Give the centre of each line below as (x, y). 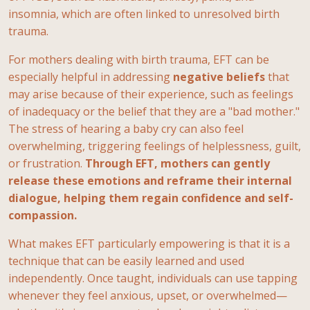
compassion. (43, 215)
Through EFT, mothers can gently (177, 163)
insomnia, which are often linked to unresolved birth (144, 13)
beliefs (246, 76)
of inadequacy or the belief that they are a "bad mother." (154, 111)
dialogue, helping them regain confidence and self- (151, 198)
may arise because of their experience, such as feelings (151, 94)
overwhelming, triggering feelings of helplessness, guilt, (155, 146)
